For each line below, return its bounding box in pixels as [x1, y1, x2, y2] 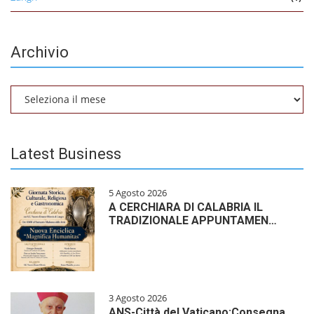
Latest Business [11, 144, 121, 163]
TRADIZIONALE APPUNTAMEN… [109, 213, 277, 227]
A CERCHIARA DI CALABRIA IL [109, 200, 263, 214]
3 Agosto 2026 [109, 291, 167, 304]
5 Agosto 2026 [109, 186, 167, 199]
